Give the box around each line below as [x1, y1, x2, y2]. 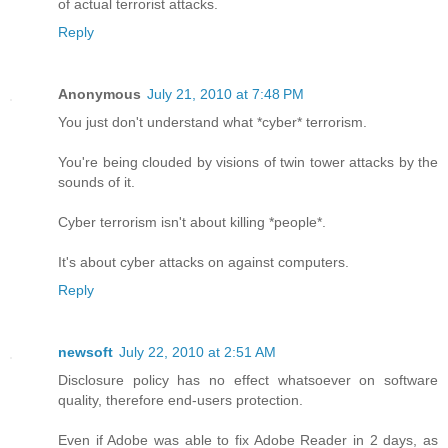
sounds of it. [58, 173, 135, 190]
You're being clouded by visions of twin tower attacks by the [58, 153, 438, 170]
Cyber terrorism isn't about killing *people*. [58, 213, 326, 230]
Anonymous [58, 85, 141, 102]
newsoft [58, 343, 113, 360]
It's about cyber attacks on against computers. [58, 253, 349, 270]
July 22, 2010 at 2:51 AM [119, 343, 276, 360]
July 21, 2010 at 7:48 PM [147, 85, 304, 102]
